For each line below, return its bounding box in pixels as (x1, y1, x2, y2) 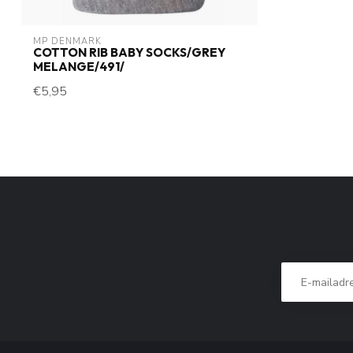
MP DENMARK (33, 35, 102, 47)
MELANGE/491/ (33, 59, 124, 74)
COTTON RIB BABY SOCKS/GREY (33, 45, 225, 60)
